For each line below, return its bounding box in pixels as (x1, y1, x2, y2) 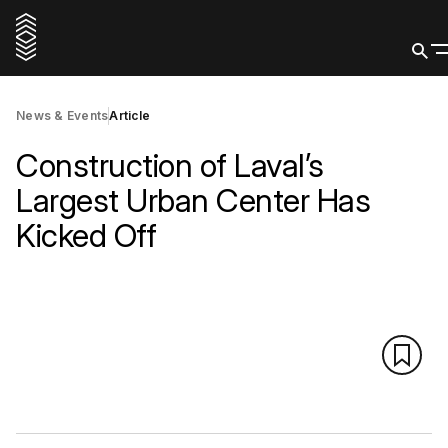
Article (109, 108, 150, 123)
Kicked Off (16, 216, 156, 255)
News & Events (16, 108, 109, 123)
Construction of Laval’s (16, 146, 324, 185)
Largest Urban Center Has (16, 181, 370, 220)
